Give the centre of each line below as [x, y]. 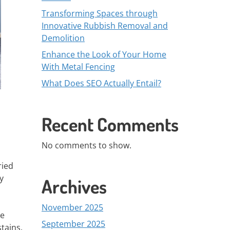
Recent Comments [110, 124]
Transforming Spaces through [100, 13]
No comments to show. [87, 145]
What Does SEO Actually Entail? [101, 83]
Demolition [63, 38]
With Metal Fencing [78, 67]
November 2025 [72, 207]
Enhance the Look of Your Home [104, 54]
